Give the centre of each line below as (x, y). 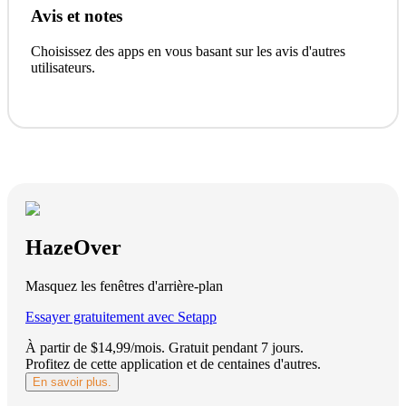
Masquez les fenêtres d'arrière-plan (124, 285)
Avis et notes (77, 16)
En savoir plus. (72, 382)
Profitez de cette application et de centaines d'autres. (173, 363)
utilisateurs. (63, 68)
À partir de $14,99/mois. (95, 347)
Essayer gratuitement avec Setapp (121, 316)
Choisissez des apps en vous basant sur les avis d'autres (188, 51)
